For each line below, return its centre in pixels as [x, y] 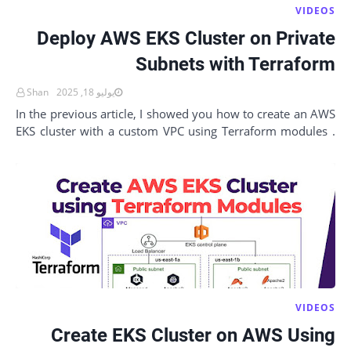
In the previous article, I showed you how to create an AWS [175, 114]
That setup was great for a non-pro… [242, 148]
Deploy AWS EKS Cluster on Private [186, 38]
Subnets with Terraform [235, 64]
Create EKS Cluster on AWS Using [193, 335]
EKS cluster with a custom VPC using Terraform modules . [175, 131]
